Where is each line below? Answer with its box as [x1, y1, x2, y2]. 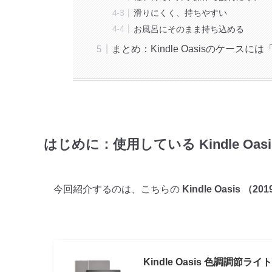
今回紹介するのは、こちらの [53, 184, 180, 195]
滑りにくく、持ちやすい [134, 8, 228, 18]
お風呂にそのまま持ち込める [134, 24, 245, 34]
